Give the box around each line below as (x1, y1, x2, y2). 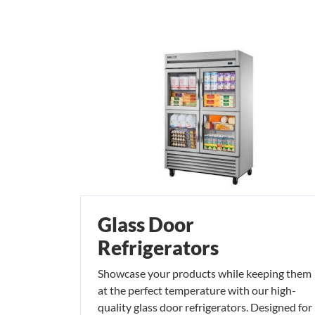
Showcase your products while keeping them (98, 266, 311, 280)
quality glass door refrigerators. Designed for (98, 300, 312, 314)
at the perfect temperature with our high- (98, 283, 296, 297)
